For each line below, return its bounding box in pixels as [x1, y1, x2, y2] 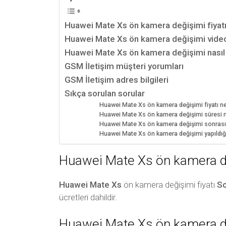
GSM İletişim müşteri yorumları [65, 61, 184, 71]
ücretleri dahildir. [59, 192, 117, 202]
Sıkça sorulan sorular [65, 88, 145, 98]
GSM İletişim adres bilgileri [65, 75, 168, 85]
